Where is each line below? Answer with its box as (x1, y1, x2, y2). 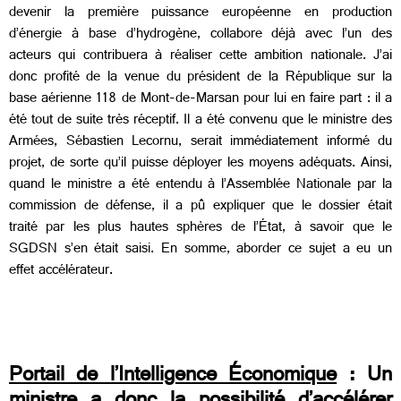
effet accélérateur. (9, 257, 113, 286)
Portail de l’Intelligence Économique (9, 356, 337, 398)
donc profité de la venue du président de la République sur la (9, 64, 392, 92)
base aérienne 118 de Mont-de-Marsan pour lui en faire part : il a (9, 85, 392, 114)
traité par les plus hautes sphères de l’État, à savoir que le (9, 214, 392, 243)
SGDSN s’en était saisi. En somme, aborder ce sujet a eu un (9, 235, 392, 264)
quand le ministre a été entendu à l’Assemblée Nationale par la (9, 171, 392, 200)
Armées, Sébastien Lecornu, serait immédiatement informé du (9, 128, 392, 157)
